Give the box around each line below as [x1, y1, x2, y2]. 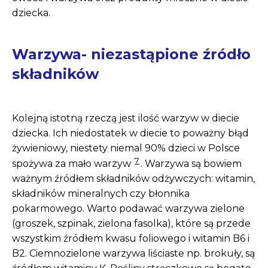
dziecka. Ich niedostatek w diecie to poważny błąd [12, 127, 249, 139]
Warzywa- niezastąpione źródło [12, 45, 251, 63]
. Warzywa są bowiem [141, 157, 242, 169]
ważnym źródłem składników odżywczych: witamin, [12, 172, 255, 184]
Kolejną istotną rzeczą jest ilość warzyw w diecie [12, 112, 239, 124]
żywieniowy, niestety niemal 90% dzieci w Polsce [12, 142, 240, 154]
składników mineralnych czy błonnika [12, 187, 190, 199]
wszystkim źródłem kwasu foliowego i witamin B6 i [12, 232, 249, 244]
